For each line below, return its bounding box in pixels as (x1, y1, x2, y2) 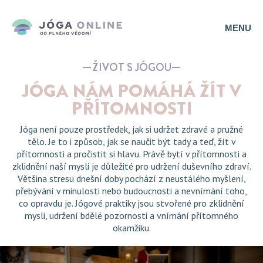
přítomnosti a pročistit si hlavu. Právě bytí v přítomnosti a (16, 148, 247, 160)
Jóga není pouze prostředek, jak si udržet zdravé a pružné (20, 123, 243, 135)
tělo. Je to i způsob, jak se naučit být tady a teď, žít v (27, 136, 236, 147)
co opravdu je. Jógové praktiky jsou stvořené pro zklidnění (19, 197, 244, 209)
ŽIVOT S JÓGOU (92, 60, 171, 75)
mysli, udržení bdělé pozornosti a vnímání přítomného (25, 210, 238, 221)
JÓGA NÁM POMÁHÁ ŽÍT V (22, 79, 241, 103)
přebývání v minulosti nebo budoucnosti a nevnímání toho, (16, 185, 247, 197)
